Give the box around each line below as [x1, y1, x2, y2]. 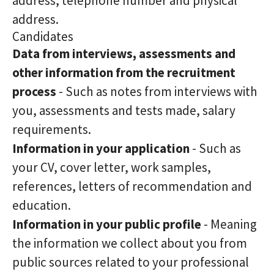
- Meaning [201, 216, 257, 232]
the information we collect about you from [12, 235, 247, 251]
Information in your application [12, 140, 190, 157]
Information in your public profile [12, 216, 201, 232]
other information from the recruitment [12, 64, 235, 81]
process [12, 83, 56, 100]
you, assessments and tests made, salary [12, 102, 235, 119]
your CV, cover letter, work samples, [12, 159, 211, 176]
